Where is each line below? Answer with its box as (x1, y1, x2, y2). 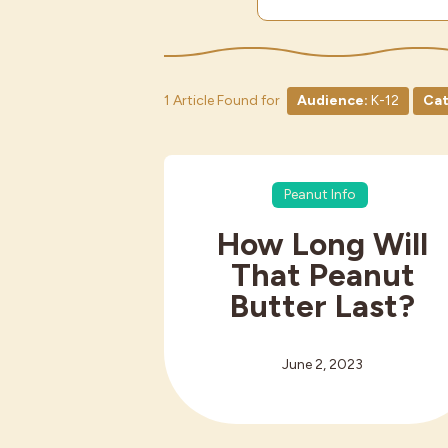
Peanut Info (284, 185, 357, 203)
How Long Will (217, 224, 429, 263)
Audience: (296, 92, 368, 110)
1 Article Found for (164, 92, 283, 110)
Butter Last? (230, 286, 416, 325)
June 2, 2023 (282, 355, 364, 373)
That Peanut (230, 255, 415, 294)
